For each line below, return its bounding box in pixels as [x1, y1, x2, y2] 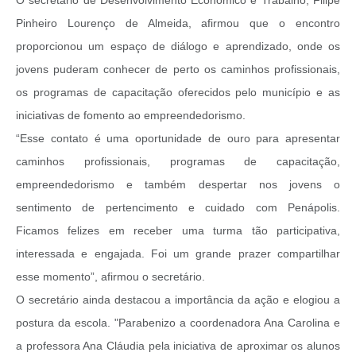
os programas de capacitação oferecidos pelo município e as [16, 85, 340, 99]
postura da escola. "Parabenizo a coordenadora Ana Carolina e [16, 315, 340, 329]
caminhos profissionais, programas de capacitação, [16, 154, 340, 168]
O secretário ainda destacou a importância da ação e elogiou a [16, 292, 340, 306]
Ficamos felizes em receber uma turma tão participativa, [16, 223, 340, 237]
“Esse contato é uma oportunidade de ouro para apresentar [16, 131, 340, 145]
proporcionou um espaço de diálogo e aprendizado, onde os [16, 39, 340, 52]
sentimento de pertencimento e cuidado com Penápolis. [16, 200, 340, 214]
